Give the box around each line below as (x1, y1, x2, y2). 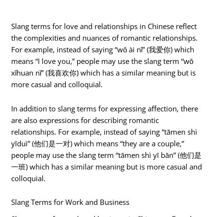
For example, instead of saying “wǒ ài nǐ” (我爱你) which (11, 45, 195, 55)
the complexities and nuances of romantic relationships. (11, 33, 198, 43)
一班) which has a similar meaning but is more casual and (11, 161, 202, 171)
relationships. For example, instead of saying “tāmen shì (11, 126, 198, 137)
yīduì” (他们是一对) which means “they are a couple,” (11, 138, 185, 148)
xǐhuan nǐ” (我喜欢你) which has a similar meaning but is (11, 68, 196, 78)
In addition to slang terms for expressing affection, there (11, 103, 199, 113)
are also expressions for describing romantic (11, 115, 159, 125)
